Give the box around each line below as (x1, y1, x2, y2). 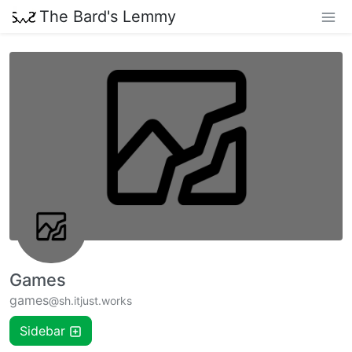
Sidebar (20, 323, 65, 339)
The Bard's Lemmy (39, 6, 176, 26)
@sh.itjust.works (49, 294, 132, 308)
